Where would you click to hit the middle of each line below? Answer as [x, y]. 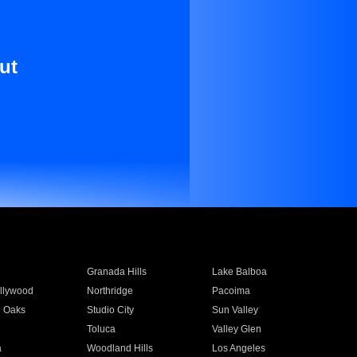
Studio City [110, 310]
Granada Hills [116, 272]
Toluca [101, 329]
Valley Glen [237, 329]
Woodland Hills [120, 348]
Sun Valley [235, 310]
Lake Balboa [240, 272]
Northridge [110, 291]
